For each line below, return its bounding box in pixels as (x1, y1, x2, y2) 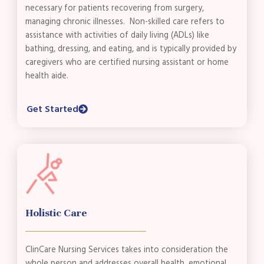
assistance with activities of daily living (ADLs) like (25, 29, 210, 41)
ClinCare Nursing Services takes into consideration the (25, 244, 229, 256)
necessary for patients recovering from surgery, (25, 2, 204, 14)
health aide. (25, 70, 69, 82)
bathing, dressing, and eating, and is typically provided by (25, 42, 237, 55)
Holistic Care (25, 206, 88, 220)
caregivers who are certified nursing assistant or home (25, 56, 229, 68)
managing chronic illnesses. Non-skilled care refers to (25, 15, 225, 28)
